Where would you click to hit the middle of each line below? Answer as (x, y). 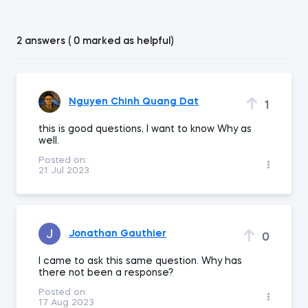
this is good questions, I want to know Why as (145, 129)
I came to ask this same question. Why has (140, 261)
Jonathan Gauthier (118, 233)
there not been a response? (107, 273)
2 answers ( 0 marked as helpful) (95, 41)
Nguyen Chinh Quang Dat (134, 101)
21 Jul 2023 (64, 171)
